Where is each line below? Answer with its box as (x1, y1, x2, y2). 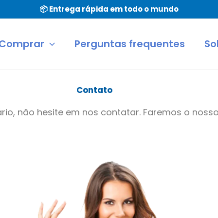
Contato (76, 84, 112, 96)
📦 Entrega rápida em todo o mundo (39, 4, 179, 14)
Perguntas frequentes (74, 37, 185, 51)
